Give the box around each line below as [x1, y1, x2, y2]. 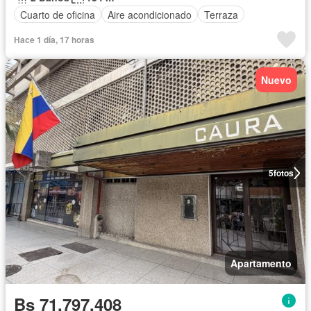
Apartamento [230, 256, 292, 271]
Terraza [204, 7, 238, 22]
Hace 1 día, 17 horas [14, 33, 94, 47]
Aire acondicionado [108, 7, 192, 22]
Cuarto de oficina [20, 7, 95, 22]
